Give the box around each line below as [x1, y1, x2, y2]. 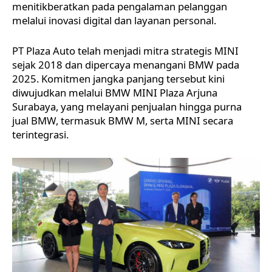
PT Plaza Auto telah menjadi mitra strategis [12, 43, 214, 58]
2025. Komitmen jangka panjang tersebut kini [12, 71, 225, 86]
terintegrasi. [12, 127, 69, 141]
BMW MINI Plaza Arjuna [105, 85, 217, 100]
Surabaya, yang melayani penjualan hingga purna [12, 99, 242, 114]
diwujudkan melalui [12, 85, 105, 100]
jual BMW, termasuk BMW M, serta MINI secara [12, 113, 233, 127]
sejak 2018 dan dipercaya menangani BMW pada [12, 57, 239, 72]
